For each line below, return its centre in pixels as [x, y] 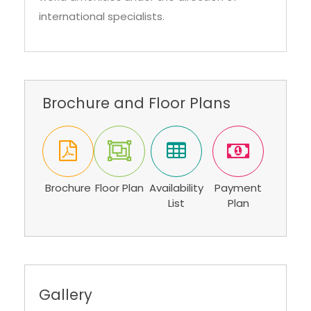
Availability [177, 187]
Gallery [66, 294]
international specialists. [102, 16]
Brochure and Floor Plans [136, 103]
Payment [238, 187]
